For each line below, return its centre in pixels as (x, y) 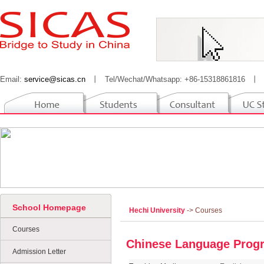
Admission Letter (39, 252)
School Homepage (49, 207)
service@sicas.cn (55, 79)
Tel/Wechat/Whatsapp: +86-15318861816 (175, 79)
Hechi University (158, 210)
